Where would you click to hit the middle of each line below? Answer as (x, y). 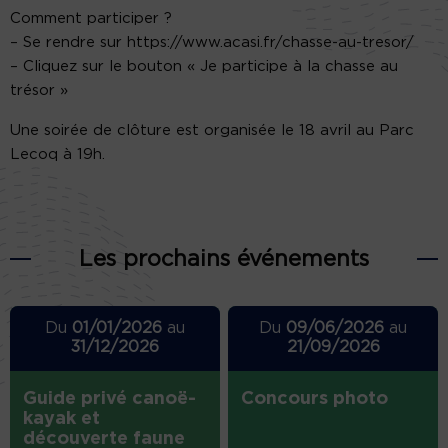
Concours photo (315, 398)
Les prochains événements (224, 258)
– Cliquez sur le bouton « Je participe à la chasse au (204, 66)
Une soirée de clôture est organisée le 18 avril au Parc (212, 130)
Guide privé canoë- (109, 398)
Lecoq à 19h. (57, 154)
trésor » (39, 90)
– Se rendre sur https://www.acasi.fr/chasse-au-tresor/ (212, 42)
